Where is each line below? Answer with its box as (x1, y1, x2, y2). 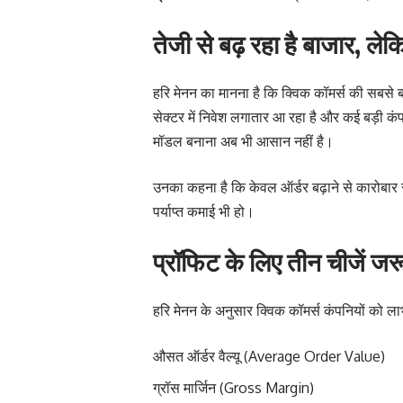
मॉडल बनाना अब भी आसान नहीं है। (153, 131, 334, 150)
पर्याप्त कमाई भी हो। (153, 201, 255, 220)
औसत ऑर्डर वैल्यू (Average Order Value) (153, 346, 385, 365)
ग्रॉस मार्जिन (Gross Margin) (153, 378, 314, 397)
